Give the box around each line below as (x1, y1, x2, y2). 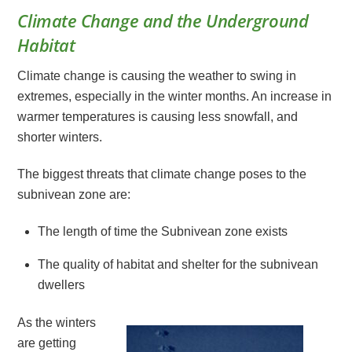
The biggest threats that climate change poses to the (17, 167, 307, 181)
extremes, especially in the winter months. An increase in (17, 90, 332, 104)
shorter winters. (17, 130, 103, 145)
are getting (17, 336, 77, 350)
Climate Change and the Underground (17, 9, 309, 34)
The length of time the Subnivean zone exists (38, 224, 288, 238)
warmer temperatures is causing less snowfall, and (17, 110, 299, 124)
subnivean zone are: (17, 188, 131, 202)
